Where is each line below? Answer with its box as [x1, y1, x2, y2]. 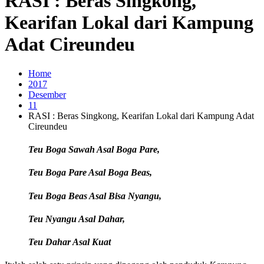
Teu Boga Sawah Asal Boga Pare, [28, 144, 160, 155]
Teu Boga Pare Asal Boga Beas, [28, 167, 152, 178]
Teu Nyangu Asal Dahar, [28, 213, 125, 224]
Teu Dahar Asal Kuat [28, 237, 111, 247]
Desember [28, 89, 66, 100]
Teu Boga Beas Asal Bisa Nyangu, [28, 190, 161, 201]
